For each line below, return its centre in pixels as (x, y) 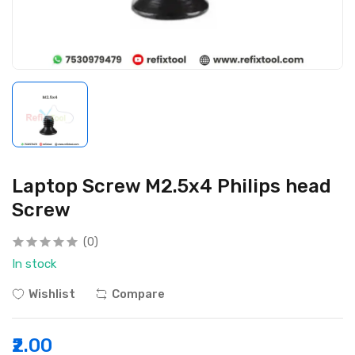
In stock (34, 263)
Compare (138, 294)
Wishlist (52, 294)
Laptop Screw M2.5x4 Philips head (172, 186)
